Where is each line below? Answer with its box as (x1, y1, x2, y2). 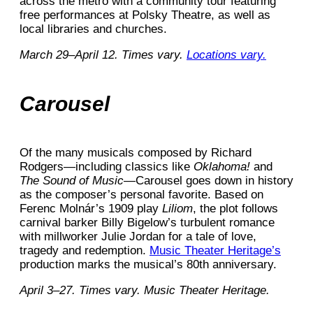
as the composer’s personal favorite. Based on (20, 188, 263, 202)
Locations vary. (187, 48, 266, 62)
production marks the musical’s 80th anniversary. (20, 258, 277, 272)
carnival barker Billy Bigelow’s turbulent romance (20, 216, 275, 230)
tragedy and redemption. (20, 244, 150, 258)
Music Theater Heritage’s (150, 244, 281, 258)
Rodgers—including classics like (20, 160, 190, 174)
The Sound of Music (20, 174, 124, 188)
